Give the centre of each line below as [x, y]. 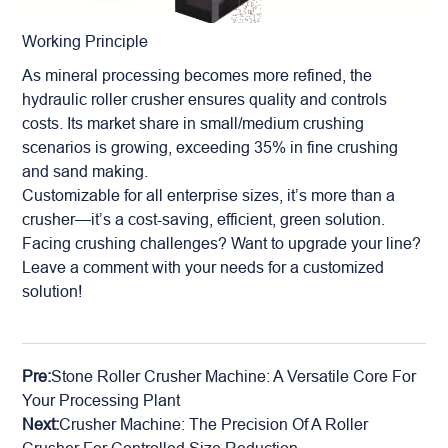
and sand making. [85, 170]
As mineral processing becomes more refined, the [197, 74]
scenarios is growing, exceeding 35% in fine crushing [210, 146]
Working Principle [85, 40]
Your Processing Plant [101, 399]
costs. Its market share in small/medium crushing [193, 122]
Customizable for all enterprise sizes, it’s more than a [209, 194]
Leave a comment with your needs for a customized [203, 266]
